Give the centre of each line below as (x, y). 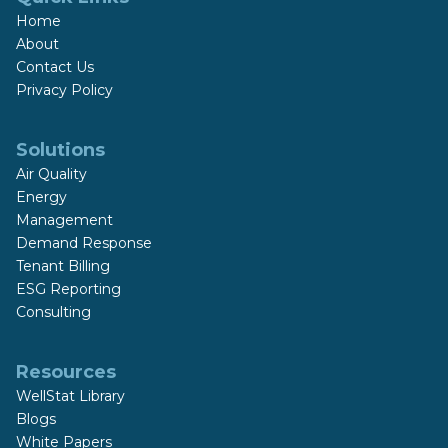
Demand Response (84, 243)
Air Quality (51, 174)
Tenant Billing (63, 266)
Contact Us (55, 66)
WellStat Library (70, 396)
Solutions (60, 150)
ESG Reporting (68, 289)
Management (64, 220)
